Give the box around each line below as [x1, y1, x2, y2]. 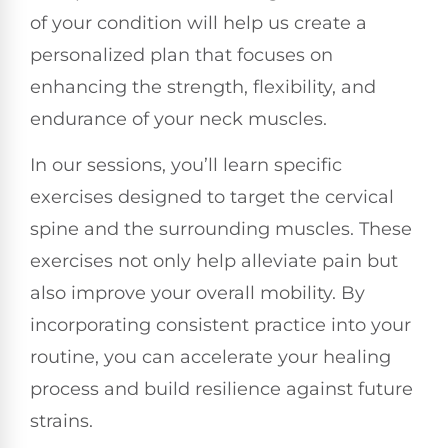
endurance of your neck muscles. [30, 108, 327, 131]
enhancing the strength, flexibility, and [30, 76, 376, 99]
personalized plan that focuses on [30, 44, 333, 67]
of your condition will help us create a [30, 12, 367, 35]
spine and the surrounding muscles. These [30, 218, 412, 241]
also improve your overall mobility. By [30, 282, 365, 305]
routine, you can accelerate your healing [30, 346, 391, 369]
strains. [30, 410, 93, 433]
